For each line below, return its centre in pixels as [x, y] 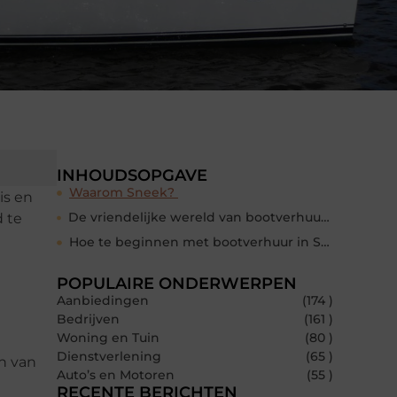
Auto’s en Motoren [116, 375]
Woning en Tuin [108, 338]
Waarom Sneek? [124, 193]
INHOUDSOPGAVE [132, 176]
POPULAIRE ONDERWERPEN [177, 284]
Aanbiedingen [103, 301]
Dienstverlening [109, 357]
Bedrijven [88, 319]
